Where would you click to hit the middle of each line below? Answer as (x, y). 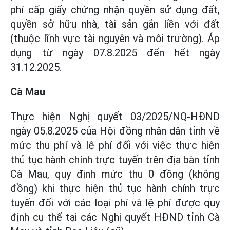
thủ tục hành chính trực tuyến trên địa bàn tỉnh (115, 159)
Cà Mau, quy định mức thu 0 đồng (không (115, 174)
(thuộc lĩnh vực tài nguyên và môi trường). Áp (115, 38)
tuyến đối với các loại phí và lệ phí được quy (115, 203)
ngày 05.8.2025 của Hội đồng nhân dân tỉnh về (115, 131)
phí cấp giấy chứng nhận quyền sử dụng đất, (115, 9)
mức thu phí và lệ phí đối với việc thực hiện (115, 145)
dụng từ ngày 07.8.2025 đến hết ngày (115, 53)
